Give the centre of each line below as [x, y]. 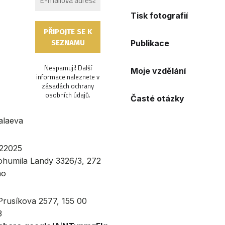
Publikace [150, 43]
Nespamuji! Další [68, 68]
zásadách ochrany [68, 86]
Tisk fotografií [159, 16]
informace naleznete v [68, 77]
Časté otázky [158, 99]
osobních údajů [67, 95]
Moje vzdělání [158, 71]
